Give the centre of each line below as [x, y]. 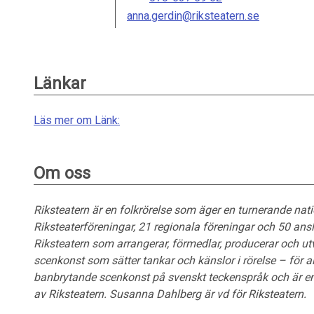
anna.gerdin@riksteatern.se [193, 16]
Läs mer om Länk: [77, 120]
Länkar [60, 83]
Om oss [62, 173]
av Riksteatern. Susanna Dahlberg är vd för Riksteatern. [170, 294]
